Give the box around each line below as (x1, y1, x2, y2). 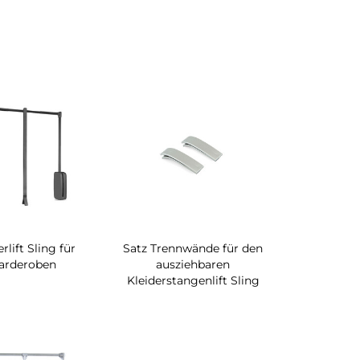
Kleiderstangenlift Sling (126, 272, 260, 288)
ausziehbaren (156, 256, 231, 272)
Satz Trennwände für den (123, 240, 264, 256)
